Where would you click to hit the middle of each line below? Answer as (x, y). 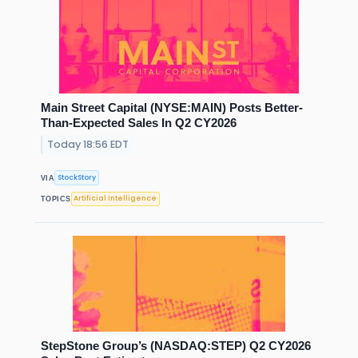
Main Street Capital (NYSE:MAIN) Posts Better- (172, 108)
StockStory (77, 178)
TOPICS (56, 199)
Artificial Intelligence (115, 199)
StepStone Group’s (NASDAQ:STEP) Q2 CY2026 (176, 345)
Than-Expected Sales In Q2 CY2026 (139, 123)
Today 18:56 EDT (88, 145)
